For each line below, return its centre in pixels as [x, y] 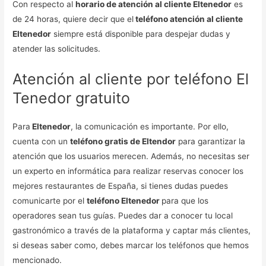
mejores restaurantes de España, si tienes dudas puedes [121, 186]
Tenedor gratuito [72, 98]
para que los [185, 200]
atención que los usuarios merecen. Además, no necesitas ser [131, 156]
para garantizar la [211, 141]
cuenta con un [42, 141]
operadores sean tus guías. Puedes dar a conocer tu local [123, 215]
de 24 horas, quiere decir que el [73, 19]
